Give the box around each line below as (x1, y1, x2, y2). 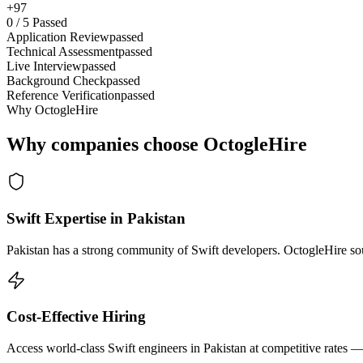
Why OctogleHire (6, 103, 98, 117)
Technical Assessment (6, 45, 118, 59)
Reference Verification (6, 88, 121, 103)
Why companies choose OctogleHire (6, 134, 307, 156)
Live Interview (6, 59, 82, 74)
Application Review (6, 30, 109, 45)
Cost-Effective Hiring (6, 308, 146, 326)
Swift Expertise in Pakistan (6, 209, 186, 227)
